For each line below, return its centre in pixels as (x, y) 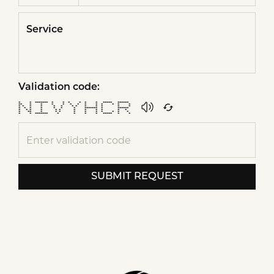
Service (45, 30)
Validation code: (59, 87)
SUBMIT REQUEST (137, 177)
